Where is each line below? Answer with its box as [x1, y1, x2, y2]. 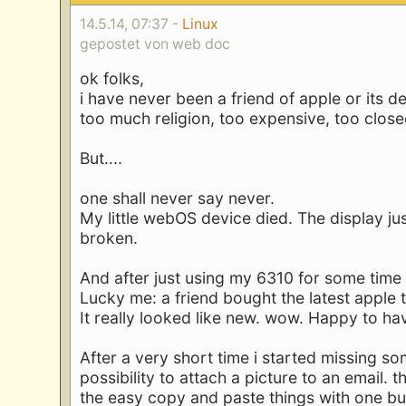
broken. [80, 228, 139, 248]
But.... [80, 149, 123, 169]
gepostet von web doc [80, 35, 231, 53]
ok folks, [80, 69, 145, 89]
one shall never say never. [80, 188, 275, 208]
